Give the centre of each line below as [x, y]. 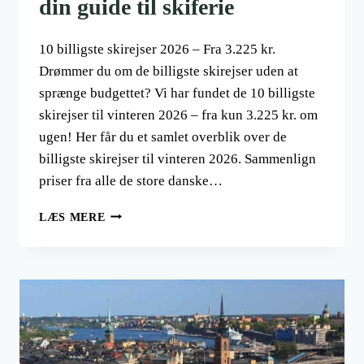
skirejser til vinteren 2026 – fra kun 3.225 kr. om [178, 115]
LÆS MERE [72, 217]
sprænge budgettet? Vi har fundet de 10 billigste [177, 93]
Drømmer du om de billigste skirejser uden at [169, 71]
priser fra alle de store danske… [131, 180]
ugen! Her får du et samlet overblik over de [163, 136]
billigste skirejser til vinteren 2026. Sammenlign [178, 158]
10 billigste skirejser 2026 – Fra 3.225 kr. [157, 49]
